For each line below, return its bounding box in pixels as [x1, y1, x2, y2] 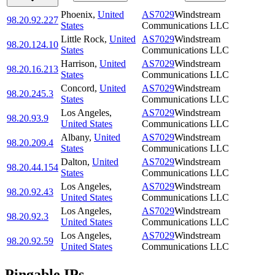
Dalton [61, 157, 87, 168]
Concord [61, 83, 95, 94]
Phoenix [61, 9, 93, 20]
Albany [61, 132, 89, 143]
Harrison [61, 58, 95, 69]
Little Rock [61, 34, 104, 45]
